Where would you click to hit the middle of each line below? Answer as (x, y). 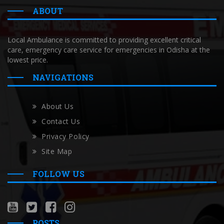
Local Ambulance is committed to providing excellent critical (104, 40)
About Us (58, 106)
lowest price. (28, 60)
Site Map (57, 151)
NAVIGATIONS (63, 77)
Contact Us (61, 121)
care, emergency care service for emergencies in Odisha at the (109, 50)
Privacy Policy (65, 136)
